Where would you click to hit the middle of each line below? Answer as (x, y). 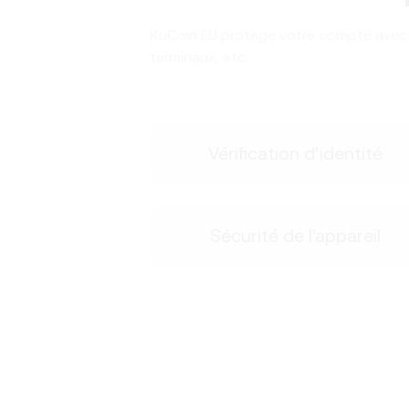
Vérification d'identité (295, 153)
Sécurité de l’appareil (295, 236)
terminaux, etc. (199, 57)
